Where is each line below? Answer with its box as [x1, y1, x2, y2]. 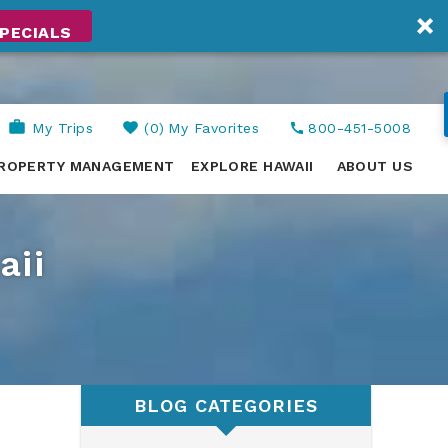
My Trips [32, 120, 94, 136]
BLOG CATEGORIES [134, 395, 318, 417]
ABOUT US [336, 158, 413, 174]
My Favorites [168, 120, 260, 136]
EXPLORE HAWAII [190, 158, 314, 174]
